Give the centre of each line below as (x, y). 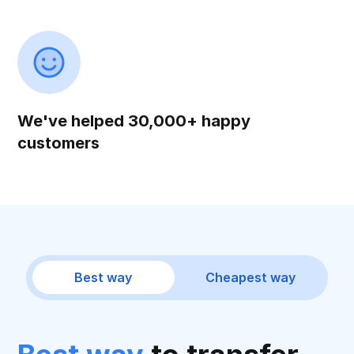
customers (59, 143)
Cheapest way (251, 278)
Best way (104, 278)
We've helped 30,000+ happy (134, 121)
